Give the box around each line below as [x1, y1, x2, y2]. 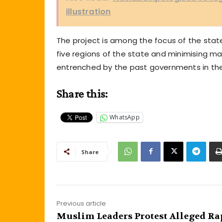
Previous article [56, 198, 106, 208]
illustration [66, 5, 111, 17]
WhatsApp [110, 113, 140, 122]
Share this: [56, 86, 108, 100]
